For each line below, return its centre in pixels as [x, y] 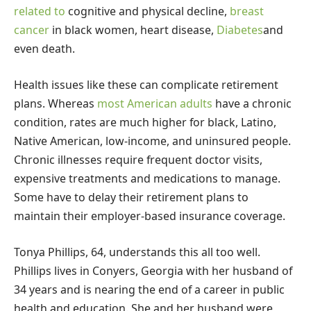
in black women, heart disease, [133, 30]
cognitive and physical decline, [148, 11]
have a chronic [252, 104]
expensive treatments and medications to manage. [147, 179]
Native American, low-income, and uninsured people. [152, 141]
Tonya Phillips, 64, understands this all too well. [137, 252]
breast [247, 11]
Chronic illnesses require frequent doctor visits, [138, 160]
